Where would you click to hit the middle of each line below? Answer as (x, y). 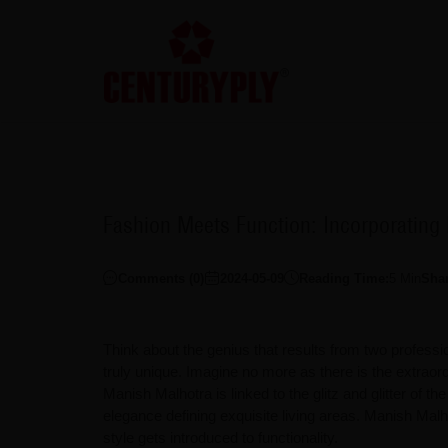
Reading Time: (343, 279)
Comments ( (155, 279)
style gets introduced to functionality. (220, 437)
